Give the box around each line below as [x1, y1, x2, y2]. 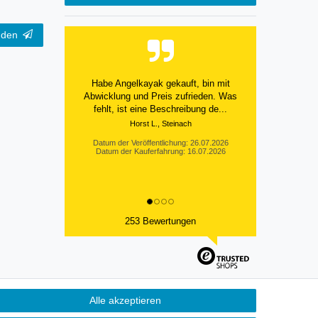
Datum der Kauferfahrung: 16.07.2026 [95, 147, 226, 156]
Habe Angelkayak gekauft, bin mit [91, 78, 230, 89]
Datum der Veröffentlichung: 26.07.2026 [92, 138, 229, 148]
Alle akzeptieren [89, 295, 161, 306]
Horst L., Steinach [129, 119, 192, 128]
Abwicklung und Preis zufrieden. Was [84, 91, 237, 102]
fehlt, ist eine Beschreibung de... [94, 104, 227, 115]
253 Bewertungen [125, 216, 196, 227]
